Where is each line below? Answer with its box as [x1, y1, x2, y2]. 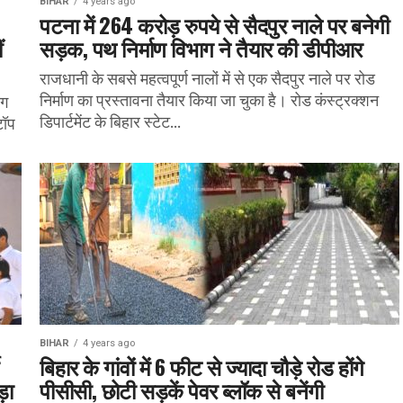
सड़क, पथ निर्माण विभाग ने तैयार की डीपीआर [40, 31, 363, 64]
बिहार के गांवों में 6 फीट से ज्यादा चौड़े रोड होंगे [40, 350, 364, 382]
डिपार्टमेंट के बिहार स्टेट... [40, 112, 181, 132]
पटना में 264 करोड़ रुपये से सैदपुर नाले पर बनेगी [40, 8, 390, 40]
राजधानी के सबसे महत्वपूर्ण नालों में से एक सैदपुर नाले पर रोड [40, 68, 375, 89]
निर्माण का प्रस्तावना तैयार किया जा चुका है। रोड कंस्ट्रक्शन [40, 90, 379, 111]
